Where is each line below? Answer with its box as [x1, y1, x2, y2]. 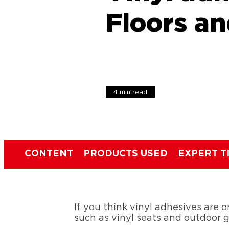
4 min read [113, 89, 148, 95]
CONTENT [25, 149, 73, 158]
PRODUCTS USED [83, 149, 168, 158]
